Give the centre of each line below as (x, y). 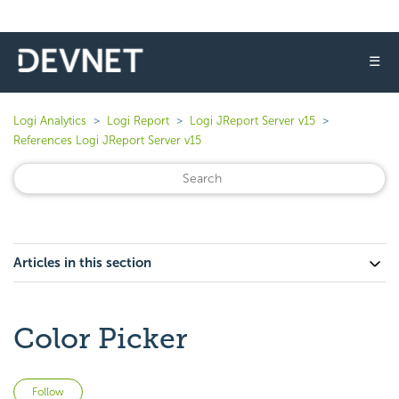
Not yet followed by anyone (166, 389)
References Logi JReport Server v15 (107, 140)
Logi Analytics (50, 121)
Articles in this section (82, 263)
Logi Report (138, 121)
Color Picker (101, 338)
